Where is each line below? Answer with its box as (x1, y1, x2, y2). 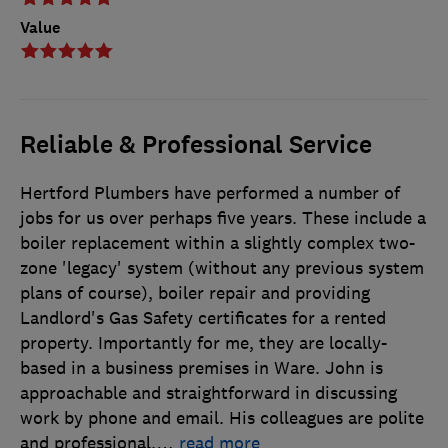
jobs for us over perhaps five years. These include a (20, 207, 426, 230)
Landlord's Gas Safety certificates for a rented (20, 307, 386, 330)
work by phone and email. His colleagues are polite (20, 407, 424, 430)
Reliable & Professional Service (20, 129, 372, 162)
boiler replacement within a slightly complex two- (20, 232, 415, 255)
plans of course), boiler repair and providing (20, 282, 370, 305)
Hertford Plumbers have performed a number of (20, 182, 400, 205)
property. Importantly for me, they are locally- (20, 332, 387, 355)
